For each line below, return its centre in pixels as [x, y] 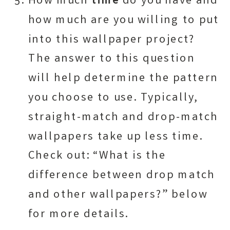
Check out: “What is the [97, 156]
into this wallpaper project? [112, 40]
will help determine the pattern [123, 79]
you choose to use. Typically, [113, 98]
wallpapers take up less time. [116, 137]
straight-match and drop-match [123, 118]
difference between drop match [122, 176]
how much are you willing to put [123, 21]
